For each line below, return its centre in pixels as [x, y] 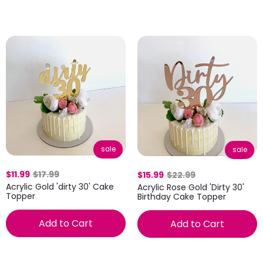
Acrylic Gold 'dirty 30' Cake [60, 187]
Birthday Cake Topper [182, 196]
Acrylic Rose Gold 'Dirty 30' [191, 187]
